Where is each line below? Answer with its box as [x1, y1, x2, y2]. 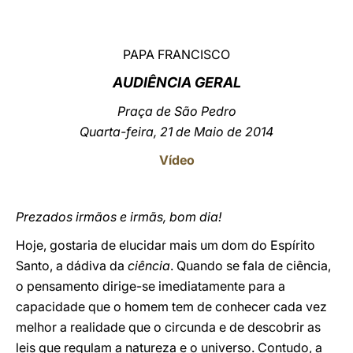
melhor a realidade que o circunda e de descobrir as [16, 319, 321, 335]
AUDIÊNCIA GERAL [112, 74, 241, 91]
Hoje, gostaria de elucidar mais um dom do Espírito [16, 237, 315, 253]
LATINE [250, 19, 291, 34]
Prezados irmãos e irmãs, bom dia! [16, 209, 221, 225]
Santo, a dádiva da [16, 258, 128, 273]
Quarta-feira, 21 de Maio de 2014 [80, 124, 273, 139]
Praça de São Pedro [117, 103, 236, 119]
